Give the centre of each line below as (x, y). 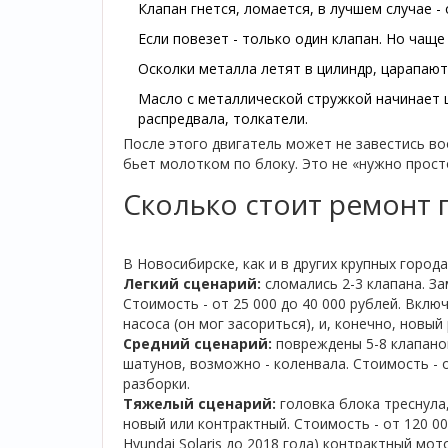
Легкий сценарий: (192, 283)
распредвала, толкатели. (223, 118)
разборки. (156, 383)
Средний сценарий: (197, 343)
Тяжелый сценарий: (199, 403)
